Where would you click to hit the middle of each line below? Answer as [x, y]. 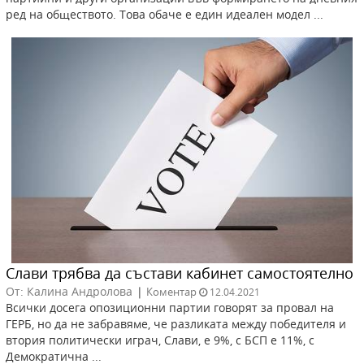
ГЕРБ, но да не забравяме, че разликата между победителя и [176, 323]
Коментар [171, 291]
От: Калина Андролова [69, 291]
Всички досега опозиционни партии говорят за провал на [170, 307]
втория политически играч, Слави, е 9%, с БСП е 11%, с [160, 340]
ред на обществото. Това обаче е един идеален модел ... [165, 15]
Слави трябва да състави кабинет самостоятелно [180, 273]
